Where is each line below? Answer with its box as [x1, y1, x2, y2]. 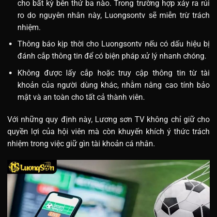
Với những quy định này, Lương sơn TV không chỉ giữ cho [7, 114, 210, 124]
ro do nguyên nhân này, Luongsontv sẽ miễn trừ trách [17, 10, 210, 20]
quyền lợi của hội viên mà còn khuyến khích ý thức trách [7, 126, 210, 136]
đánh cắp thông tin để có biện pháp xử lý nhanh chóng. [17, 51, 206, 61]
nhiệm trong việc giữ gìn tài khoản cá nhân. [7, 139, 155, 148]
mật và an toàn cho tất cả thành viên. [17, 92, 145, 102]
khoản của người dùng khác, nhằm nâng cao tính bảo [17, 80, 210, 90]
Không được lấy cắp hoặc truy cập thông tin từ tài [17, 68, 210, 77]
